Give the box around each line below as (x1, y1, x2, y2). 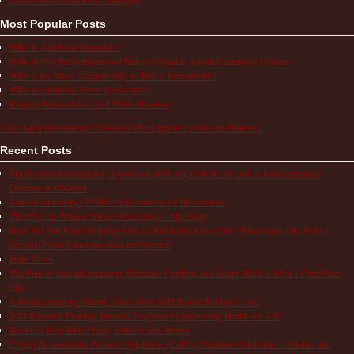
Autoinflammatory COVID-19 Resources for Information (9, 194, 224, 208)
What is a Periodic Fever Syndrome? (9, 82, 146, 96)
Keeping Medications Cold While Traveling (9, 96, 171, 110)
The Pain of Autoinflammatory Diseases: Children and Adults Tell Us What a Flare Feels (9, 265, 341, 279)
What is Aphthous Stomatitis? (9, 40, 121, 53)
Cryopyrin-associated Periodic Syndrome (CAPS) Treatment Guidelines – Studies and (9, 337, 331, 350)
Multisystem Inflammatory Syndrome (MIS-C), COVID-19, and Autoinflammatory (9, 166, 322, 179)
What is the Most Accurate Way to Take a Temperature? (9, 68, 216, 81)
